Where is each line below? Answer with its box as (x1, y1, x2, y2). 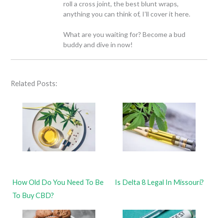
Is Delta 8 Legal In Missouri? (114, 178, 204, 187)
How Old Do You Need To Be (12, 178, 104, 187)
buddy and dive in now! (63, 40, 133, 49)
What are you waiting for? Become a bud (63, 30, 186, 38)
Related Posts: (11, 79, 58, 88)
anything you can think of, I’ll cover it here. (63, 9, 191, 18)
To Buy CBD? (12, 191, 54, 200)
